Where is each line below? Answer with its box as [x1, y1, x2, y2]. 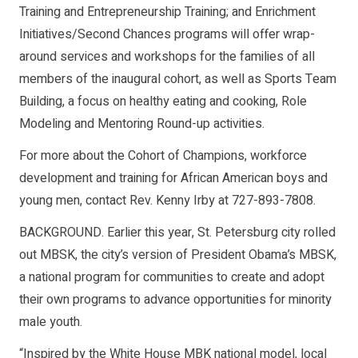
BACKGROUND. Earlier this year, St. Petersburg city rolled [19, 223, 336, 243]
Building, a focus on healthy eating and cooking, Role [19, 92, 307, 112]
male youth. [19, 312, 82, 332]
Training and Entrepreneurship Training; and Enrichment [19, 2, 316, 22]
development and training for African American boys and [19, 169, 328, 189]
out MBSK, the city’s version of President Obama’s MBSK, [19, 245, 336, 265]
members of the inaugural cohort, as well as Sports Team [19, 70, 336, 89]
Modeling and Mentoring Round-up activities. [19, 114, 265, 134]
